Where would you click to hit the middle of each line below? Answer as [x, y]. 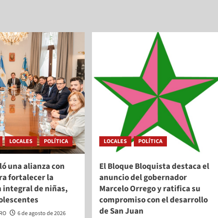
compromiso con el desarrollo [153, 200]
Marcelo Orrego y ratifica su [150, 189]
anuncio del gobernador [143, 178]
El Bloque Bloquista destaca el [154, 167]
